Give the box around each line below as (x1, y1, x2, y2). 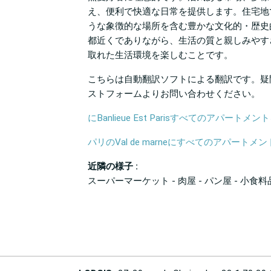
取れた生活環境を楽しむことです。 (88, 50, 233, 61)
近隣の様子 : (88, 161, 138, 172)
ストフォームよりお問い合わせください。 (88, 88, 260, 100)
